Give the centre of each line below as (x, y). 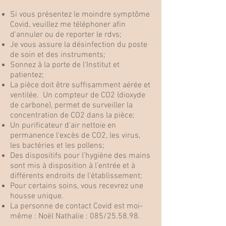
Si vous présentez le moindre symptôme (80, 15)
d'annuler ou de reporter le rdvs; (66, 35)
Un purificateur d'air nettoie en (63, 126)
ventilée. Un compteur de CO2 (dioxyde (78, 95)
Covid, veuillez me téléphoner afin (68, 25)
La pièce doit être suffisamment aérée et (80, 85)
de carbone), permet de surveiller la (71, 105)
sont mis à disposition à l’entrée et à (73, 166)
